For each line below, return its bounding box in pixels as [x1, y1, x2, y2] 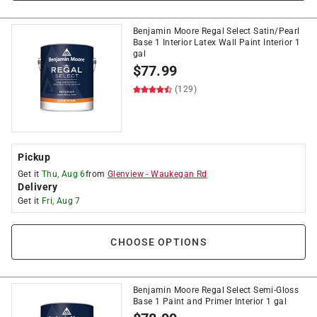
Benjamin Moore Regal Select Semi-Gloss [133, 285, 299, 295]
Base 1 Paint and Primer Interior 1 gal [133, 296, 287, 306]
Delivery [18, 181, 57, 192]
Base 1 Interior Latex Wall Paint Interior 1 [133, 38, 301, 47]
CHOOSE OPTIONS [110, 236, 207, 248]
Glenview [107, 169, 144, 179]
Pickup [18, 151, 50, 163]
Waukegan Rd [151, 169, 207, 179]
